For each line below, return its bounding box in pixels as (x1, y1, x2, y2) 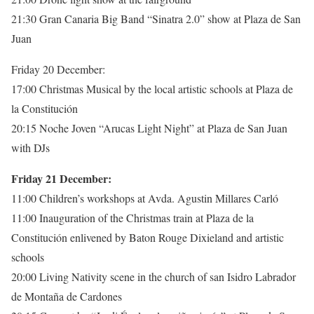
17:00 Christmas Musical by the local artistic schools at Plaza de (11, 81, 293, 96)
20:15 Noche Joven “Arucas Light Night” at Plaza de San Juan (11, 120, 287, 135)
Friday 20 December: (11, 61, 105, 76)
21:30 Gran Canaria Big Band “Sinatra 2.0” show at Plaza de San (11, 11, 301, 26)
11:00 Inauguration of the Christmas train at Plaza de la (11, 210, 254, 225)
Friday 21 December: (11, 170, 111, 186)
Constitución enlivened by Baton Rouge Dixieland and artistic (11, 229, 284, 245)
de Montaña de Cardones (11, 288, 122, 303)
